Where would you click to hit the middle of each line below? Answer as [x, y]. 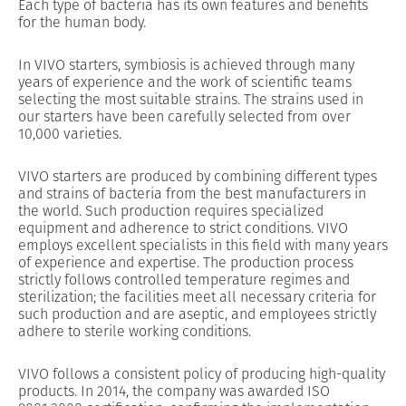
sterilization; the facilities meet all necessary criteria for [197, 298]
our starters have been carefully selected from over [184, 117]
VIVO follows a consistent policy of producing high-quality [202, 375]
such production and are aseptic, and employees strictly [197, 315]
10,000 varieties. [70, 135]
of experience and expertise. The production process [186, 263]
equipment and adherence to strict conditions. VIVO [183, 229]
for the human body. [82, 23]
